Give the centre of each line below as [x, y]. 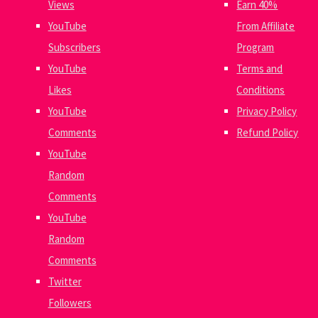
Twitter [65, 281]
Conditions [261, 89]
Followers [70, 302]
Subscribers [74, 47]
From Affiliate [266, 26]
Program [256, 47]
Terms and [260, 68]
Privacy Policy [267, 111]
